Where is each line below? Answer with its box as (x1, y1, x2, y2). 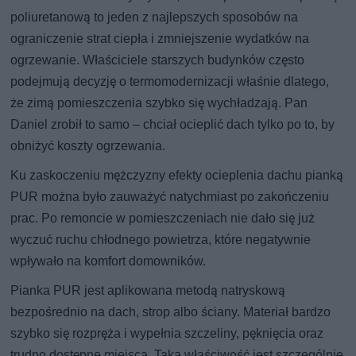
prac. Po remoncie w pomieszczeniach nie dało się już (10, 211, 315, 226)
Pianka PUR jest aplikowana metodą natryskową (10, 283, 286, 299)
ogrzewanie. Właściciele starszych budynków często (10, 52, 305, 68)
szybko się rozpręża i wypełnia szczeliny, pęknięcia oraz (10, 326, 324, 342)
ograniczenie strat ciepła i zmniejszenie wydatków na (10, 31, 310, 47)
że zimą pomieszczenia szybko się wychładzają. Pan (10, 95, 308, 111)
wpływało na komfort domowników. (10, 253, 207, 269)
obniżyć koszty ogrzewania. (10, 138, 166, 154)
